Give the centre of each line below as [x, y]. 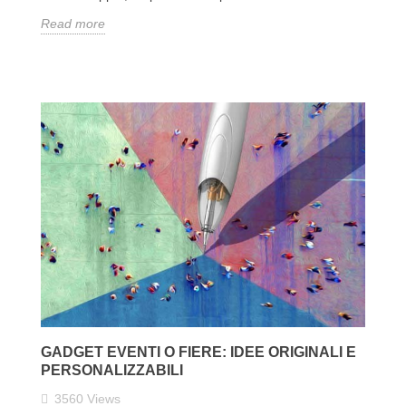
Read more [73, 24]
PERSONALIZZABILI [112, 370]
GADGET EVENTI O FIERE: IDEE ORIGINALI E [198, 352]
